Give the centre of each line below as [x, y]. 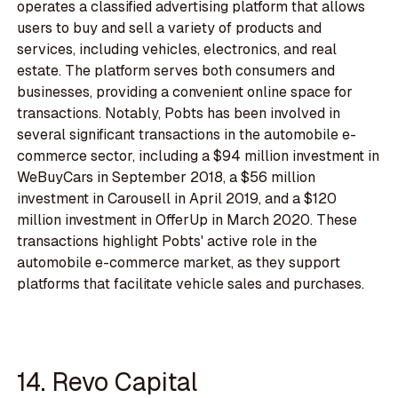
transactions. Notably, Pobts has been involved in [179, 114]
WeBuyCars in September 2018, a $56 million [167, 178]
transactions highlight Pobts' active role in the [167, 242]
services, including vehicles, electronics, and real [177, 50]
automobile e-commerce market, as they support [179, 263]
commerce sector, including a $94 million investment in [199, 156]
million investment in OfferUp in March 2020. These [187, 220]
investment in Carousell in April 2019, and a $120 [177, 199]
